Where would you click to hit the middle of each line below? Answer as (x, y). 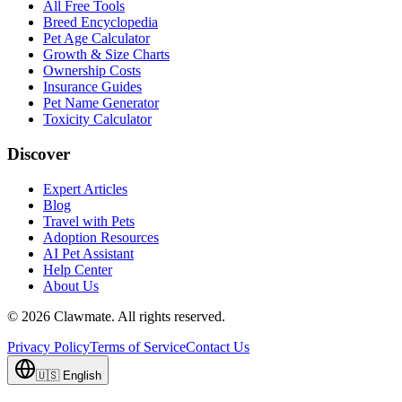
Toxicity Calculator (97, 119)
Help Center (78, 269)
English (82, 375)
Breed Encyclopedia (100, 22)
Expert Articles (85, 188)
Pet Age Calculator (96, 39)
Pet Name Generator (101, 103)
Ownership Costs (92, 71)
